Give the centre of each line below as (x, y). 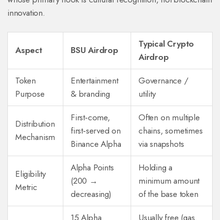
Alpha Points (92, 168)
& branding (90, 94)
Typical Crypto (166, 44)
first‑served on (96, 131)
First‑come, (90, 118)
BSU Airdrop (95, 50)
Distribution (35, 124)
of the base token (168, 194)
